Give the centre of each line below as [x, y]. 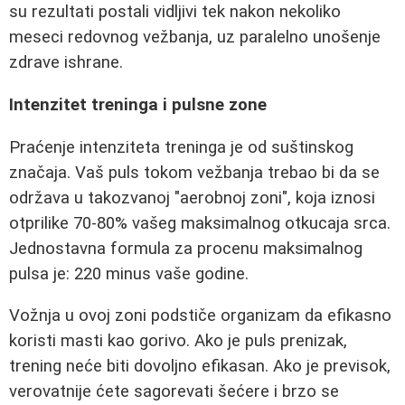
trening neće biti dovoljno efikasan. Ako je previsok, [200, 367]
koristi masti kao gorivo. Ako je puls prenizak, [178, 341]
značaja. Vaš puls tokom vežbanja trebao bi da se [194, 172]
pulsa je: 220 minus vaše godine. [129, 273]
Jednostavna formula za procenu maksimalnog [186, 248]
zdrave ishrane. [66, 63]
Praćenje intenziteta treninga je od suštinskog [181, 147]
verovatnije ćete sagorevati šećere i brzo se [174, 392]
